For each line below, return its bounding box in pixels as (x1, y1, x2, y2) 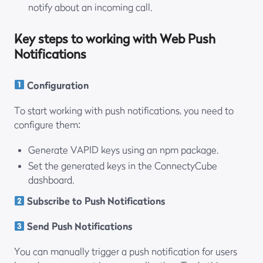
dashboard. (28, 174, 75, 186)
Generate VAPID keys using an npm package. (28, 144, 219, 156)
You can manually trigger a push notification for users (14, 245, 237, 258)
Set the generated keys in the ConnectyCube (28, 160, 217, 172)
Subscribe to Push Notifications (27, 195, 166, 207)
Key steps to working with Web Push (14, 32, 215, 47)
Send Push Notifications (27, 220, 133, 232)
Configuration (27, 79, 89, 91)
